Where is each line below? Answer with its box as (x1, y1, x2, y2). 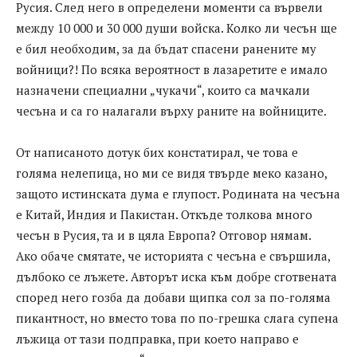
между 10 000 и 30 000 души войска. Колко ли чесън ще (16, 20, 337, 37)
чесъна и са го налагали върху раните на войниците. (16, 103, 327, 120)
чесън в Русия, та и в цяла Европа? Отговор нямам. (16, 227, 312, 244)
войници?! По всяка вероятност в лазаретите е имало (16, 61, 328, 78)
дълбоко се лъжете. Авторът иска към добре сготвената (16, 269, 337, 285)
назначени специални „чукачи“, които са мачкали (16, 82, 310, 99)
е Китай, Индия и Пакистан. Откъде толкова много (16, 206, 312, 223)
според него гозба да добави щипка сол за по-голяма (16, 289, 331, 306)
